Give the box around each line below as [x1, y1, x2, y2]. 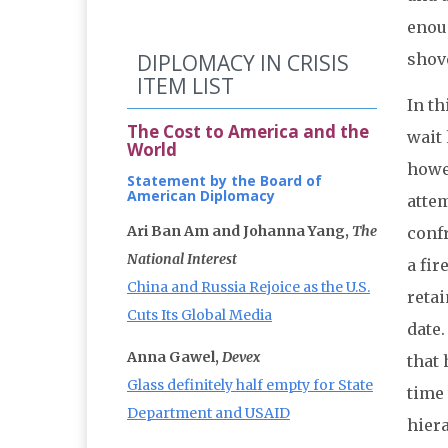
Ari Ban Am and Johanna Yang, [127, 222, 352, 241]
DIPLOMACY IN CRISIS [137, 49, 349, 78]
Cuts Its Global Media [127, 306, 272, 325]
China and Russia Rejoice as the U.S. [127, 278, 370, 297]
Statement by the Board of [127, 171, 322, 191]
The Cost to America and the [127, 120, 369, 144]
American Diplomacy [127, 186, 275, 206]
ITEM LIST [137, 72, 234, 101]
